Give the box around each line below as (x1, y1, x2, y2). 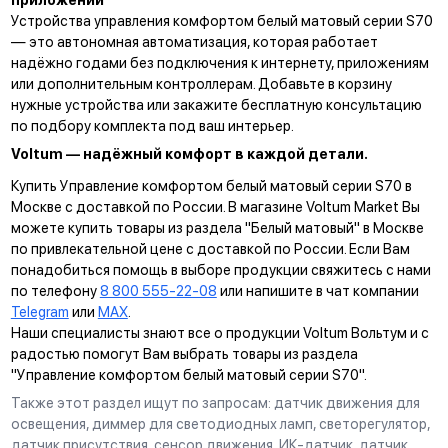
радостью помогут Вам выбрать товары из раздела (10, 344, 358, 362)
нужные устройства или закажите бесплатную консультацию (10, 95, 422, 113)
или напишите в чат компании (216, 281, 419, 299)
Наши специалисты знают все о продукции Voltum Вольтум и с (10, 323, 429, 341)
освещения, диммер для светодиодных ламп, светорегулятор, (10, 414, 430, 432)
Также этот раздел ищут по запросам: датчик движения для (10, 393, 420, 411)
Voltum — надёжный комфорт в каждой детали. (10, 144, 368, 162)
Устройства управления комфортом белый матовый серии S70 (10, 11, 433, 29)
